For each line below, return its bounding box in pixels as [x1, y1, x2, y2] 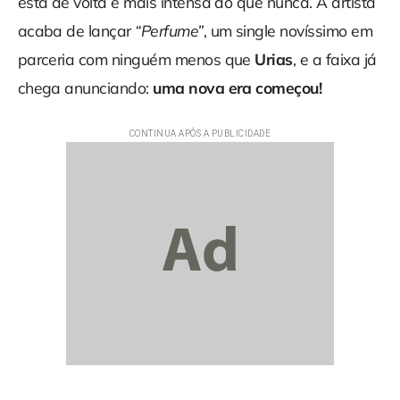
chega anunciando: [17, 78, 154, 98]
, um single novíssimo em [203, 21, 373, 41]
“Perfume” [135, 21, 204, 41]
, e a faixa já [292, 49, 377, 70]
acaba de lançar [17, 21, 136, 41]
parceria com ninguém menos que [17, 49, 255, 70]
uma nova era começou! [153, 78, 322, 98]
